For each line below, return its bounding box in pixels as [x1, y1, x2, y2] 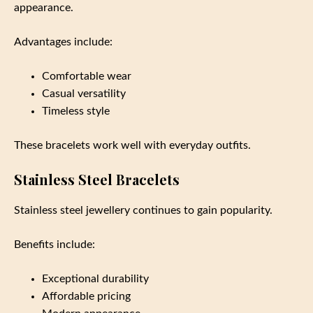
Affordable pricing [42, 290, 131, 302]
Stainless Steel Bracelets [14, 169, 180, 189]
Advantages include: [14, 36, 112, 48]
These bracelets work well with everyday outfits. [14, 139, 251, 151]
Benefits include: [14, 238, 95, 250]
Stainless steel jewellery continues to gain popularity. [14, 204, 272, 216]
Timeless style [42, 105, 110, 117]
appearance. [14, 1, 73, 13]
